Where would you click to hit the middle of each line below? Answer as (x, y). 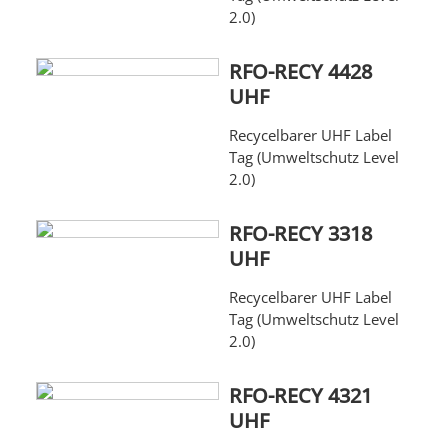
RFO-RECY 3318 (300, 234)
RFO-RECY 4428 (300, 72)
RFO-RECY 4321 (300, 396)
